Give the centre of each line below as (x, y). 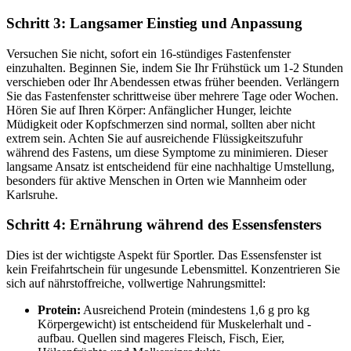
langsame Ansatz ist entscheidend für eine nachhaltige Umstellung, (170, 166)
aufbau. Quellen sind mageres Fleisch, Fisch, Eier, (161, 338)
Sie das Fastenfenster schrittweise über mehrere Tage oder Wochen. (172, 96)
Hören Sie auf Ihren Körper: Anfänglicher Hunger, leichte (149, 110)
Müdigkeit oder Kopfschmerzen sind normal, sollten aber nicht (161, 124)
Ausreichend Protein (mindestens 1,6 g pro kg (195, 310)
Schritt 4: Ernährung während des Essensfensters (164, 225)
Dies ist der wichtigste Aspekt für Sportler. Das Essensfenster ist (164, 255)
